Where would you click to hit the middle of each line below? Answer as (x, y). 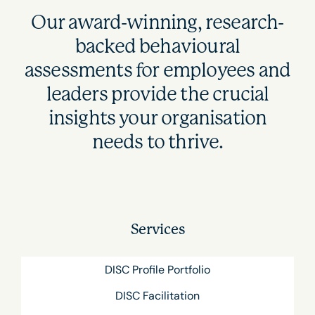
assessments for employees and (157, 71)
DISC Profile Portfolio (157, 269)
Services (157, 230)
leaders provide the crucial (157, 95)
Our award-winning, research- (157, 23)
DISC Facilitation (157, 295)
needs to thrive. (157, 142)
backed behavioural (157, 47)
